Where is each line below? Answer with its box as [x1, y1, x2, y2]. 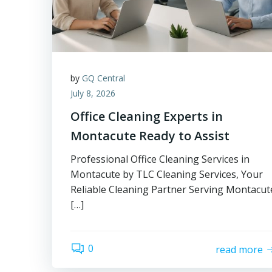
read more [216, 242, 263, 256]
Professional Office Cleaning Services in [70, 152, 250, 166]
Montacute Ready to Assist [70, 127, 229, 144]
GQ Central [82, 72, 125, 84]
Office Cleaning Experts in [70, 108, 223, 124]
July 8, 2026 [70, 87, 115, 99]
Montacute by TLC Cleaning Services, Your [70, 168, 263, 181]
